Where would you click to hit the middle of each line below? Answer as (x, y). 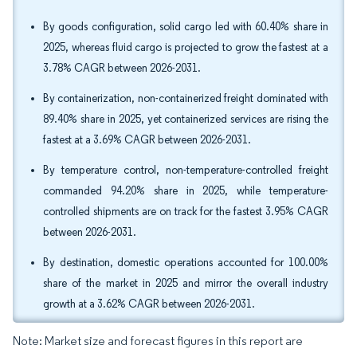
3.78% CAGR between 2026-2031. (122, 68)
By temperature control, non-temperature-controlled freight (186, 170)
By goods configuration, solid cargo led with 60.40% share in (186, 27)
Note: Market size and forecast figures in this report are (158, 341)
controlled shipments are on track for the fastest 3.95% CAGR (186, 212)
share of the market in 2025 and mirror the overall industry (186, 283)
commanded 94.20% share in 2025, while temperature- (186, 191)
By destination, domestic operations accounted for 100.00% (186, 263)
